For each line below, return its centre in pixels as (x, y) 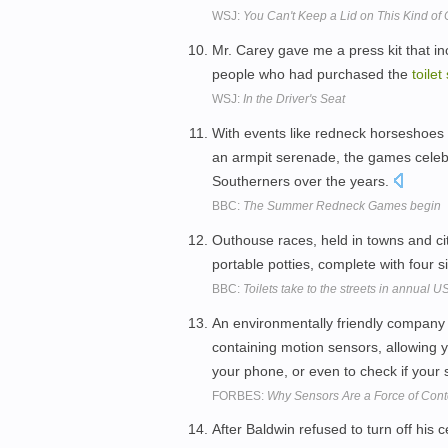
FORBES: (239, 395)
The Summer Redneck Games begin (342, 205)
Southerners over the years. (302, 180)
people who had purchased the (312, 74)
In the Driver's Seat (294, 99)
